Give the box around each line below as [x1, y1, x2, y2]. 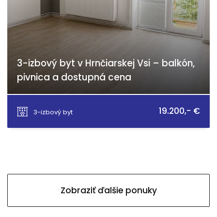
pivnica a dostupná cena [17, 71, 131, 84]
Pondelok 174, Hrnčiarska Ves [27, 99, 120, 108]
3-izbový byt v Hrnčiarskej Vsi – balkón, [17, 57, 195, 70]
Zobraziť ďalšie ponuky [60, 185, 157, 196]
